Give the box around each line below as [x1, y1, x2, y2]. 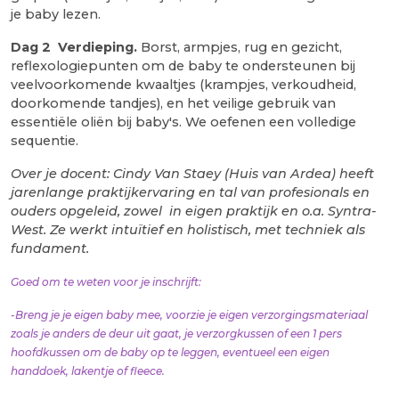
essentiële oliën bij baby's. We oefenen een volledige [11, 113, 356, 130]
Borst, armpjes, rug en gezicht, [137, 38, 342, 55]
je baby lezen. [11, 5, 101, 22]
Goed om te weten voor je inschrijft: [11, 274, 201, 289]
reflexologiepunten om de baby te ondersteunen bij [11, 57, 355, 74]
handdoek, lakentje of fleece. [11, 363, 165, 378]
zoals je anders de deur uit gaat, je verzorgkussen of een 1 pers [11, 326, 342, 340]
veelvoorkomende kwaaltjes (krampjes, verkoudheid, [11, 76, 356, 93]
